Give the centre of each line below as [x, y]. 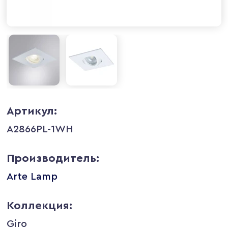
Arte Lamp [32, 176]
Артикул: [32, 111]
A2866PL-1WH [40, 129]
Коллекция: [40, 205]
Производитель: [53, 158]
